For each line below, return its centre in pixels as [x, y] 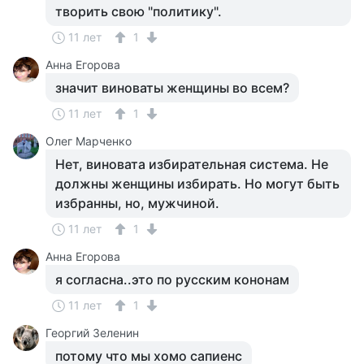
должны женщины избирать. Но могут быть [197, 184]
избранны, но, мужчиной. [137, 203]
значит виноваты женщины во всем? [172, 88]
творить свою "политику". [139, 11]
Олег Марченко [89, 141]
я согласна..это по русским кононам [172, 279]
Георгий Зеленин [92, 333]
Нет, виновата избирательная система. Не [192, 164]
